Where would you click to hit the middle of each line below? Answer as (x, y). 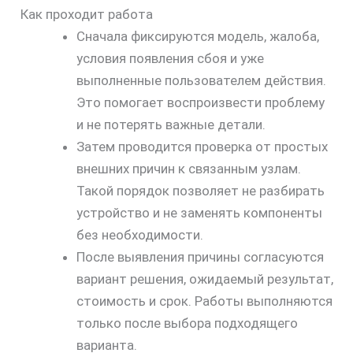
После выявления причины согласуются (200, 257)
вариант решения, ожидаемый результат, (204, 279)
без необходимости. (139, 235)
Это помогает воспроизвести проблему (200, 103)
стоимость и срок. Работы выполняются (204, 301)
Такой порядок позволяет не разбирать (200, 191)
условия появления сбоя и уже (170, 59)
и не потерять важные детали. (171, 125)
